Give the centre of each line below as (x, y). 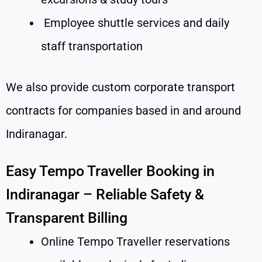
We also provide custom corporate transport (120, 87)
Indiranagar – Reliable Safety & (105, 194)
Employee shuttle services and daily (135, 23)
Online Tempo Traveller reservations (135, 241)
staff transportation (92, 46)
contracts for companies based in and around (123, 110)
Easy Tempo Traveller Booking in (110, 171)
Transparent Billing (67, 218)
